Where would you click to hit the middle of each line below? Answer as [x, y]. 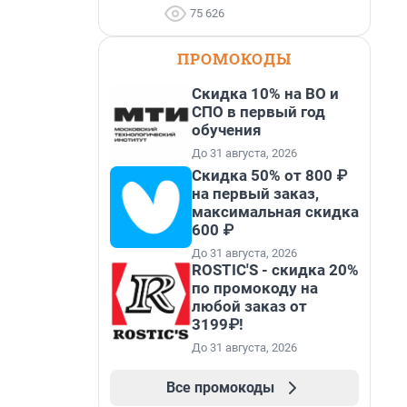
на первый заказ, [255, 194]
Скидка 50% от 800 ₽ [269, 175]
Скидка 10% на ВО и [265, 94]
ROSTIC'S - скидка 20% [275, 270]
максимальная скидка [275, 212]
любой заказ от [249, 306]
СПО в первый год [258, 112]
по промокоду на [255, 288]
